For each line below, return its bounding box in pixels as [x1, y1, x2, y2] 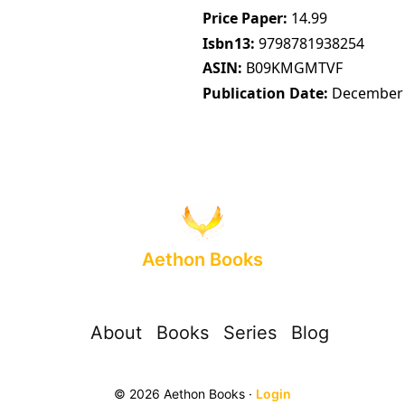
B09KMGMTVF [246, 58, 343, 79]
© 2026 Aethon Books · [114, 386, 256, 402]
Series [223, 322, 277, 344]
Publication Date [202, 83, 324, 104]
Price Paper [202, 7, 283, 28]
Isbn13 [202, 33, 250, 53]
